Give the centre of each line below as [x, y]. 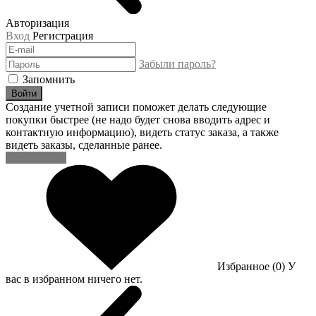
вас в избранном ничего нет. [74, 279]
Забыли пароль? [177, 64]
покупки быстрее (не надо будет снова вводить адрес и [138, 120]
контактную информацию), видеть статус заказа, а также [142, 133]
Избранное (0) [253, 267]
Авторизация [37, 23]
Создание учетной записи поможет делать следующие [136, 107]
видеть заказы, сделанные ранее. [84, 145]
